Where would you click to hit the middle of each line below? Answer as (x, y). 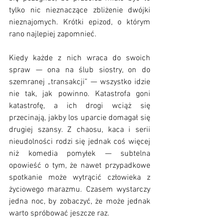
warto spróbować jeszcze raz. (59, 214)
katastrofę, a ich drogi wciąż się (80, 106)
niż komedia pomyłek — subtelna (80, 154)
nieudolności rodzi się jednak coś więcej (80, 142)
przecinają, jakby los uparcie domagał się (80, 118)
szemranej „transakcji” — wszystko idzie (80, 82)
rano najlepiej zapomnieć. (53, 34)
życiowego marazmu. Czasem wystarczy (80, 190)
